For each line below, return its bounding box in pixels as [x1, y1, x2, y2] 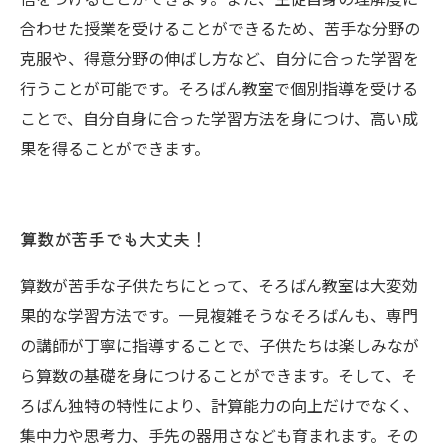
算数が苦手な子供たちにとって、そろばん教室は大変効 [20, 273, 418, 297]
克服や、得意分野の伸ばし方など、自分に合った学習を [20, 46, 419, 70]
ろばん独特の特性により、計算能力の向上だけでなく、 [20, 393, 419, 417]
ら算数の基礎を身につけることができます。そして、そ [20, 363, 417, 387]
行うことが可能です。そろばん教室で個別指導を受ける [20, 76, 418, 100]
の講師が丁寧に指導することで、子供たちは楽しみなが [20, 333, 419, 357]
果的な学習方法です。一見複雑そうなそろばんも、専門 [20, 303, 418, 327]
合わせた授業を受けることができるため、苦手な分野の [20, 16, 420, 40]
